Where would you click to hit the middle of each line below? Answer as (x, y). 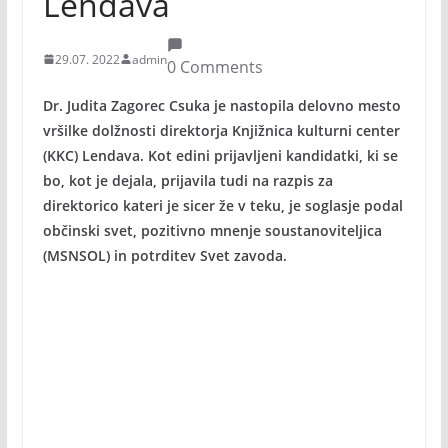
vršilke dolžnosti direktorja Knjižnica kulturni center (221, 130)
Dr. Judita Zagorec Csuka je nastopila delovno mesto (221, 105)
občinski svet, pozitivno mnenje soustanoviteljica (212, 230)
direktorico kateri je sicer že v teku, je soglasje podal (222, 205)
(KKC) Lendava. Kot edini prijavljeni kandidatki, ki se (220, 155)
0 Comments (214, 67)
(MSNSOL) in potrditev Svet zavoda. (164, 255)
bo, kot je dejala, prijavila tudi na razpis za (187, 180)
